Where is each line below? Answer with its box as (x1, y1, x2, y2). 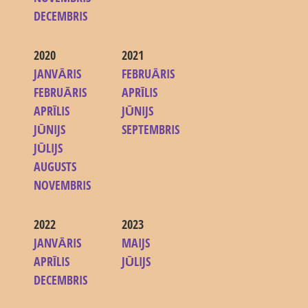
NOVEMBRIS (34, 177, 91, 194)
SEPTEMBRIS (122, 121, 180, 138)
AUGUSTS (34, 158, 77, 175)
